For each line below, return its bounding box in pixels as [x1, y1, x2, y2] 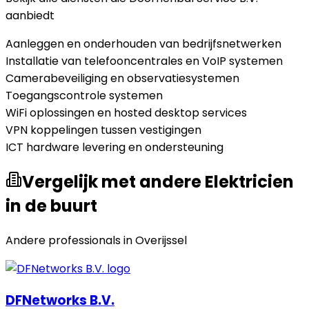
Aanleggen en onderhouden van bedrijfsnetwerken [6, 36, 281, 52]
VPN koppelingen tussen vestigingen [6, 122, 201, 139]
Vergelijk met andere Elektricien [22, 170, 294, 193]
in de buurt [6, 194, 97, 217]
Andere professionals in [6, 232, 135, 248]
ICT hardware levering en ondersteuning [6, 139, 223, 156]
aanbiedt [6, 8, 54, 24]
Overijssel [135, 232, 187, 248]
